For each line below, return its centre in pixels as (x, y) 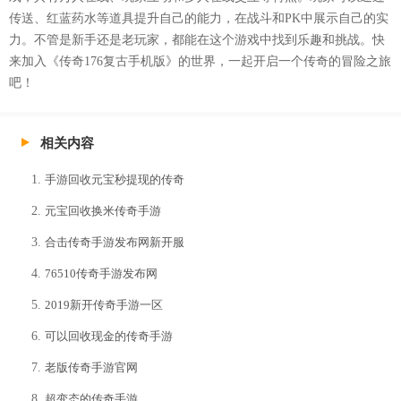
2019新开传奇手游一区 (104, 305)
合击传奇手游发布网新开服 (115, 243)
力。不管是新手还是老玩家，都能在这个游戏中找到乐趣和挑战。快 (197, 40)
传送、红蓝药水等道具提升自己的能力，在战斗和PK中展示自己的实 (199, 19)
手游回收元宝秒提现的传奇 (115, 180)
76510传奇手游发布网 (101, 274)
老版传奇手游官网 (91, 368)
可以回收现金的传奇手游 (109, 337)
